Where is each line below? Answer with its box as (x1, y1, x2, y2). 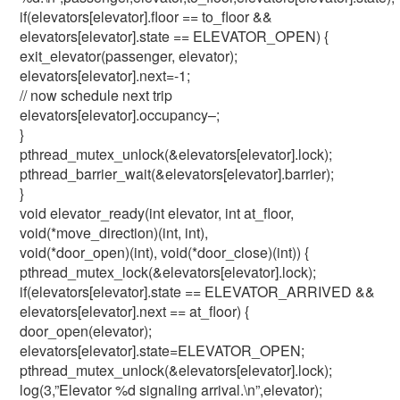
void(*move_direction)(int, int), (20, 222, 209, 243)
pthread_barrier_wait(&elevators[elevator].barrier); (20, 163, 335, 184)
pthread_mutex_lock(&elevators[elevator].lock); (20, 262, 317, 282)
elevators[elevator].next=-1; (20, 65, 191, 86)
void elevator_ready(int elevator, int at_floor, (20, 203, 295, 223)
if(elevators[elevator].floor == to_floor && (20, 6, 273, 27)
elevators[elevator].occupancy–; (20, 104, 221, 125)
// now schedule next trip (20, 85, 173, 105)
